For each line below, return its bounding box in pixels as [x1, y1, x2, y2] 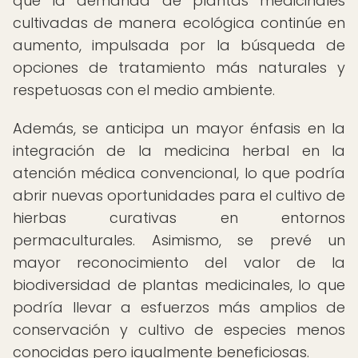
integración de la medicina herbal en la [13, 141, 345, 161]
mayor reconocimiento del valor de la [13, 253, 345, 272]
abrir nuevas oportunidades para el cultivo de [13, 185, 345, 205]
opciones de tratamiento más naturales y [13, 58, 345, 78]
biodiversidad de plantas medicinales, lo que [13, 275, 345, 295]
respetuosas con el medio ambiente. [13, 80, 275, 100]
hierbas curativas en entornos [13, 208, 345, 228]
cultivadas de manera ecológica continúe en [13, 13, 345, 33]
